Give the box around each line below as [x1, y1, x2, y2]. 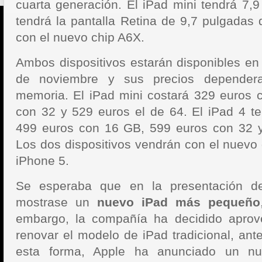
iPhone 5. [16, 154, 69, 167]
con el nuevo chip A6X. [16, 30, 144, 44]
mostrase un [16, 195, 97, 209]
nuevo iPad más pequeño [97, 195, 260, 209]
